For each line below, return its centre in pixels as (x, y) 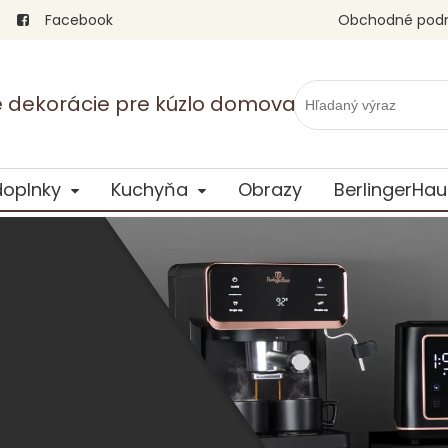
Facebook (77, 20)
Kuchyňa (149, 189)
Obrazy (269, 189)
